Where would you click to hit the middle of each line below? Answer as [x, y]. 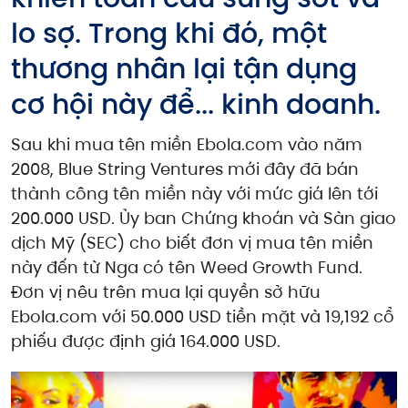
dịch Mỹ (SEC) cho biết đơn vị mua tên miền [192, 243]
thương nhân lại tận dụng [184, 70]
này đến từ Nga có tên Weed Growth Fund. [187, 268]
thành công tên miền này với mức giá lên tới [194, 194]
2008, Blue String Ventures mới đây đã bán [185, 169]
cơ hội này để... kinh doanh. [196, 105]
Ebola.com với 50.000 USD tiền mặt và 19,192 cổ [203, 317]
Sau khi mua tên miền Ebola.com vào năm [187, 145]
